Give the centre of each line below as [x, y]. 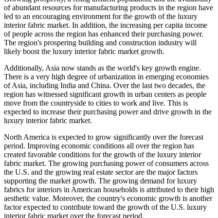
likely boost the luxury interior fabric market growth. [84, 52]
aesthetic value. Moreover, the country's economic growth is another [108, 199]
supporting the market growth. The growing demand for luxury [100, 181]
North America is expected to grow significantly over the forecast [104, 137]
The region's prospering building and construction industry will [100, 43]
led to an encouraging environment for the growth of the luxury [101, 17]
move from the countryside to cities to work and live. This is [96, 103]
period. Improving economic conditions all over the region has [99, 146]
